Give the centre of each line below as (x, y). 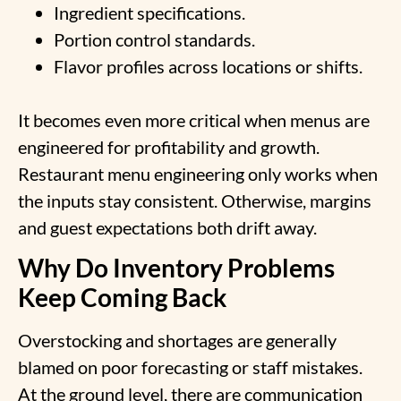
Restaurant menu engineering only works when (198, 173)
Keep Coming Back (124, 298)
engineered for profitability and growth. (169, 146)
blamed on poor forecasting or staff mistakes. (190, 367)
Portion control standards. (154, 39)
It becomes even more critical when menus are (194, 119)
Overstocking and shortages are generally (177, 341)
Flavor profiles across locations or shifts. (208, 66)
